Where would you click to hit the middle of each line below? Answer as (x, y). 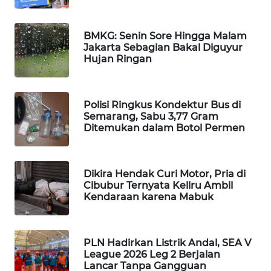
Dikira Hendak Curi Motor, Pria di (165, 174)
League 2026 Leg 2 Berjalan (152, 255)
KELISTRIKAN (49, 215)
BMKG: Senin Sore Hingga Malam (165, 36)
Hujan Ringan (118, 59)
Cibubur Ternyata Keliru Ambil (158, 186)
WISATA (41, 38)
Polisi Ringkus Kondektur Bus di (162, 105)
